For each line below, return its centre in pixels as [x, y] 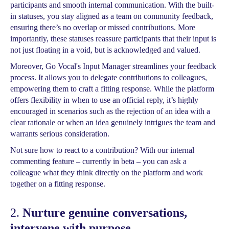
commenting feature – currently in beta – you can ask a [98, 161]
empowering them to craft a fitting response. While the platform [112, 89]
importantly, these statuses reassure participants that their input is [113, 39]
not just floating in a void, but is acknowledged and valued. [105, 50]
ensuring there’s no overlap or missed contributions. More [103, 27]
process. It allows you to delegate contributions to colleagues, [109, 77]
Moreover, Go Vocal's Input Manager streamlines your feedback [113, 66]
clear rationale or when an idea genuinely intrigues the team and [113, 122]
